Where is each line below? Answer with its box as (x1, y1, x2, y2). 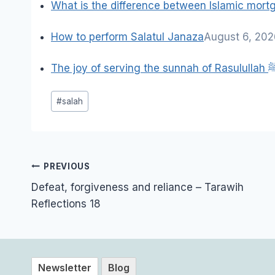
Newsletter (38, 261, 91, 274)
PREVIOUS (44, 161, 90, 171)
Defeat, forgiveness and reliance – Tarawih (31, 181, 244, 194)
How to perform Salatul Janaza (51, 30, 204, 43)
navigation (31, 174, 115, 195)
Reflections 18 (31, 198, 101, 211)
